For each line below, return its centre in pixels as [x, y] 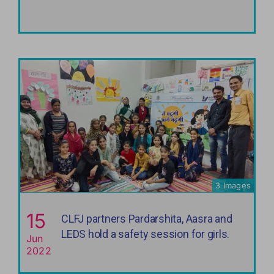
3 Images [233, 185]
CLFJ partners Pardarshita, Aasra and [146, 218]
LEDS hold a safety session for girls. [145, 234]
